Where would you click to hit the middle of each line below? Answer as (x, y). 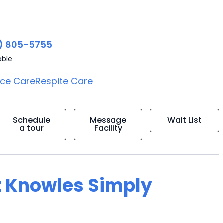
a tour (32, 128)
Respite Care (64, 81)
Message (108, 120)
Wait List (185, 120)
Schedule (32, 120)
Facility (108, 128)
